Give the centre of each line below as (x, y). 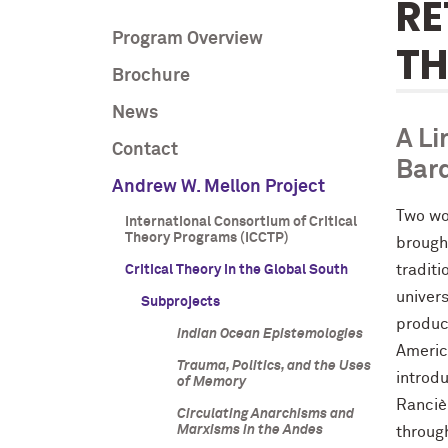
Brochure (151, 76)
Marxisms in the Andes (249, 430)
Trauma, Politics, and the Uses (273, 366)
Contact (145, 150)
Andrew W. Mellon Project (218, 187)
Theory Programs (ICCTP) (206, 238)
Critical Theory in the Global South (236, 270)
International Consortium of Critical (240, 222)
